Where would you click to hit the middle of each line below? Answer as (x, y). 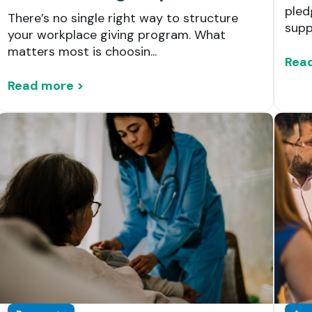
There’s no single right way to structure (123, 18)
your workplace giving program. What (116, 35)
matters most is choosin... (82, 52)
